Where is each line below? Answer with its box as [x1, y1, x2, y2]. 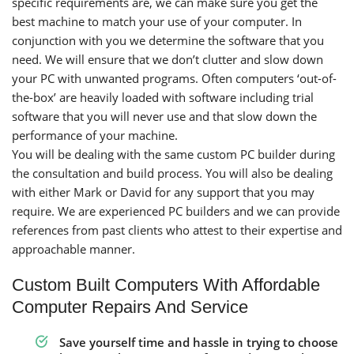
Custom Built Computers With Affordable [12, 274, 320, 295]
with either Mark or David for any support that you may [12, 183, 314, 200]
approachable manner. [12, 240, 135, 257]
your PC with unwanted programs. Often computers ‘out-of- [12, 70, 337, 86]
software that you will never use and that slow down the [12, 107, 317, 124]
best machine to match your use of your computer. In [12, 13, 302, 29]
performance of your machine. [12, 126, 178, 143]
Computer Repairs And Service [12, 296, 248, 317]
